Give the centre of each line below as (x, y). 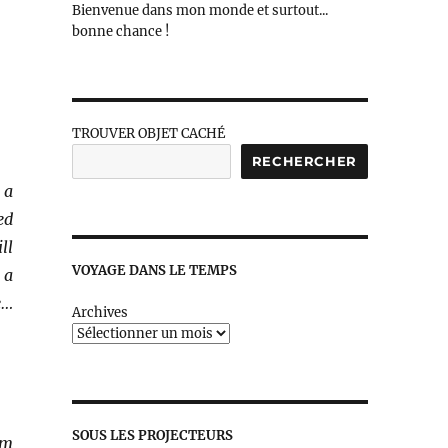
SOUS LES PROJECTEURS (152, 436)
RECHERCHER (304, 161)
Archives (99, 313)
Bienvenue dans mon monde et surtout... (199, 11)
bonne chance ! (120, 32)
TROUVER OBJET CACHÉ (148, 134)
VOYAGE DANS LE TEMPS (154, 271)
